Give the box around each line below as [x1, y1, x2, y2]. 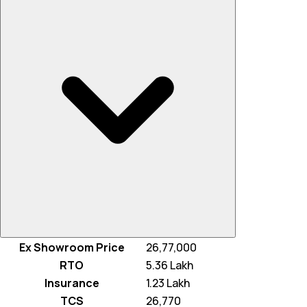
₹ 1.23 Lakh [144, 275, 190, 291]
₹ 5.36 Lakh [144, 258, 193, 273]
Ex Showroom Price [19, 240, 125, 256]
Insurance [44, 275, 99, 291]
